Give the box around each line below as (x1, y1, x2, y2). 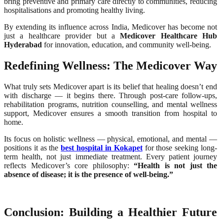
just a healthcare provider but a (4, 32, 120, 40)
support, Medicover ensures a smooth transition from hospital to (4, 109, 217, 118)
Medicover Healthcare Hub (120, 32, 217, 40)
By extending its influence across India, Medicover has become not (4, 23, 217, 32)
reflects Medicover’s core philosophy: (4, 161, 134, 170)
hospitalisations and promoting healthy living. (4, 6, 145, 15)
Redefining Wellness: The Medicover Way (4, 59, 217, 73)
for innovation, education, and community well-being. (42, 40, 211, 49)
